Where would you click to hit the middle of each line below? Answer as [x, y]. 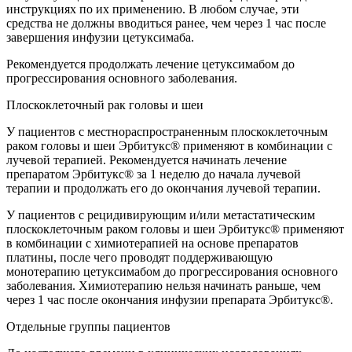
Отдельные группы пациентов [88, 326]
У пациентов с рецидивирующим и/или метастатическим [161, 214]
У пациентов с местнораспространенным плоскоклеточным [167, 131]
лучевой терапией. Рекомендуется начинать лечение [147, 159]
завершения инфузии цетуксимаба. [100, 37]
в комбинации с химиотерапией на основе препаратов [152, 243]
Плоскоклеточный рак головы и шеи [105, 104]
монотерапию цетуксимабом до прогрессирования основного [172, 271]
